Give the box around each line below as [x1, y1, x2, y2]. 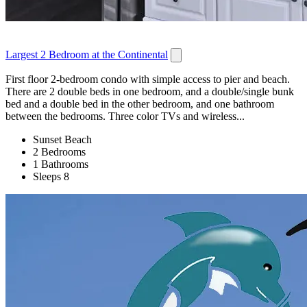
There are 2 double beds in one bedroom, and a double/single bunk [5, 86, 294, 98]
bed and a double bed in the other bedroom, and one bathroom [5, 98, 274, 110]
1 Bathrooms [33, 158, 88, 171]
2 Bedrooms [33, 146, 86, 158]
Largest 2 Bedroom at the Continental [5, 49, 168, 61]
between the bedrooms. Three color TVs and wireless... [5, 110, 245, 123]
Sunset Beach [33, 134, 92, 146]
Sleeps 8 [33, 171, 69, 183]
